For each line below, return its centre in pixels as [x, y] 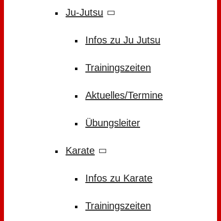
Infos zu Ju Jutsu [123, 40]
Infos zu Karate [119, 178]
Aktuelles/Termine [124, 95]
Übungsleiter [113, 123]
